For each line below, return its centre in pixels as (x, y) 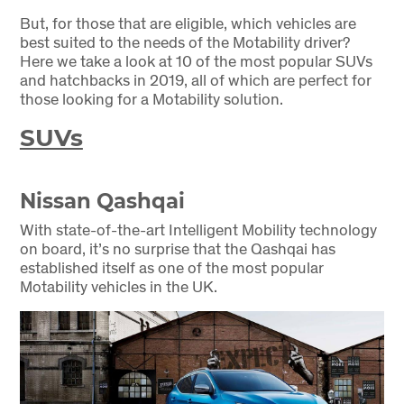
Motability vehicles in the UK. (118, 286)
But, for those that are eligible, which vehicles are (188, 23)
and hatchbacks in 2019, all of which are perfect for (195, 80)
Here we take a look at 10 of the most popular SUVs (196, 61)
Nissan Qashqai (102, 201)
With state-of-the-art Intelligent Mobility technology (198, 229)
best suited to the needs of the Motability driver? (184, 42)
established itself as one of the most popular (171, 267)
